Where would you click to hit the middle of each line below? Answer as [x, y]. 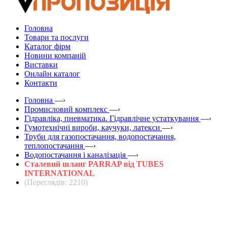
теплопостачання [54, 145]
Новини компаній [55, 55]
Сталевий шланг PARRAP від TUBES [94, 164]
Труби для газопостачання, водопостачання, [100, 136]
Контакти [41, 83]
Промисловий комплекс [66, 109]
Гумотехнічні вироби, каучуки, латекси [92, 127]
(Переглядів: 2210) [56, 182]
